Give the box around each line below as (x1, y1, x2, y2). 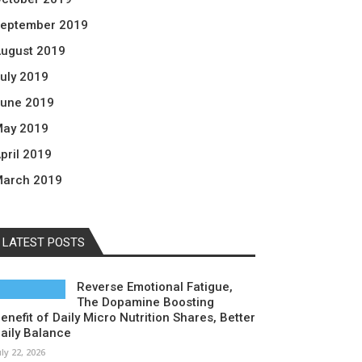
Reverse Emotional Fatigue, (77, 280, 233, 294)
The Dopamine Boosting (77, 295, 214, 309)
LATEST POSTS (2, 235, 85, 250)
